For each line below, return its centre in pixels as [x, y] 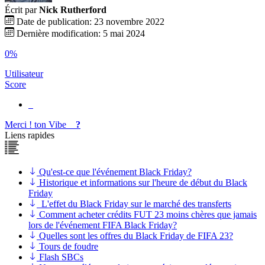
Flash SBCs [61, 257]
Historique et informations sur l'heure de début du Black [143, 183]
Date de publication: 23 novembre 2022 [91, 22]
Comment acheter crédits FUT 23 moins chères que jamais [148, 215]
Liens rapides [30, 135]
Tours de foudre [69, 247]
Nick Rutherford [73, 10]
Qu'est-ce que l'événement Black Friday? [115, 172]
